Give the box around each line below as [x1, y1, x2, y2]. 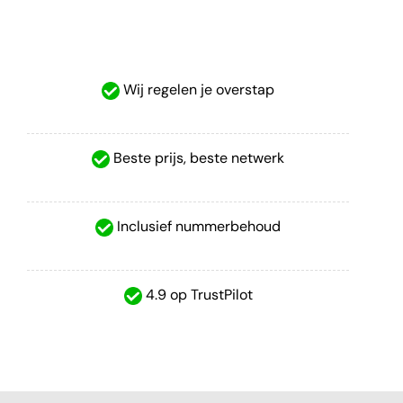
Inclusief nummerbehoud [113, 216, 281, 236]
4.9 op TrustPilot [141, 284, 253, 304]
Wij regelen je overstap [120, 80, 274, 100]
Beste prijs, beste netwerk [110, 148, 284, 167]
